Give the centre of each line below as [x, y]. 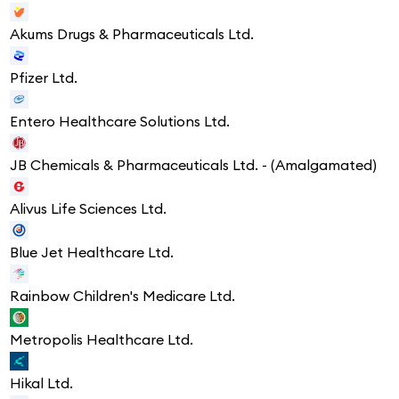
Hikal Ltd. [41, 383]
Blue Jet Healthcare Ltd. [92, 252]
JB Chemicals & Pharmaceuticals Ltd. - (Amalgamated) [193, 165]
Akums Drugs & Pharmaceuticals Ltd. [132, 34]
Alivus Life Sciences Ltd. [88, 209]
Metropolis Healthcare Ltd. [102, 340]
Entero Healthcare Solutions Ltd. [120, 122]
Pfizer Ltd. [44, 78]
